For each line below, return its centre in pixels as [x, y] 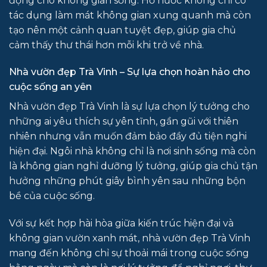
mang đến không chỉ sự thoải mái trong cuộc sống [129, 253]
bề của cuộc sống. [52, 196]
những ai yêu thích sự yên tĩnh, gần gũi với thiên [124, 122]
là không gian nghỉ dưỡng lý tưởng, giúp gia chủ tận [133, 166]
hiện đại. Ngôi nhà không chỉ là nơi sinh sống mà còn [132, 151]
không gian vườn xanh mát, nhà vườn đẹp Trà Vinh [130, 238]
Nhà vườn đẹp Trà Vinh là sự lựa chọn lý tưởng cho [129, 107]
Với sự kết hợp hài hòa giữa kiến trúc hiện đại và [121, 223]
